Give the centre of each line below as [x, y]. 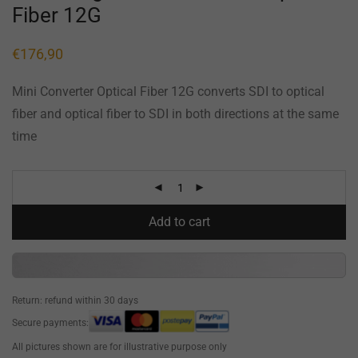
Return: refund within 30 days [75, 300]
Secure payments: [50, 322]
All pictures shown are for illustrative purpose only [119, 346]
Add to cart [179, 221]
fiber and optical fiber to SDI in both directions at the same [175, 113]
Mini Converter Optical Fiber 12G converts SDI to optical [168, 91]
